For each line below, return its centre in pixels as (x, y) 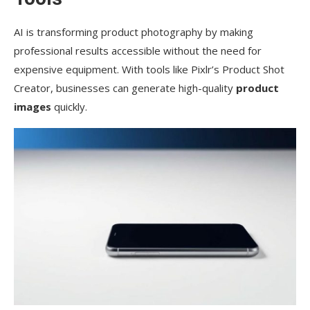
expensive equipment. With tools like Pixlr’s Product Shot (149, 70)
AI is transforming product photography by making (134, 32)
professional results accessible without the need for (138, 51)
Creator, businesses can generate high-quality (125, 88)
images (33, 107)
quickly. (69, 107)
